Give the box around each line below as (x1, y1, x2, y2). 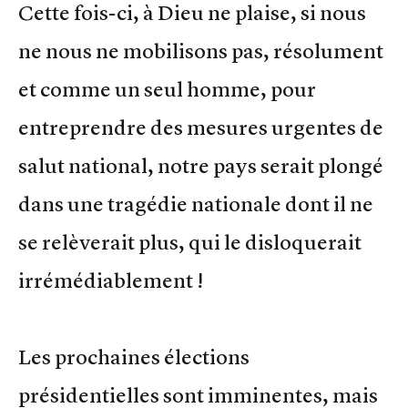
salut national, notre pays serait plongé (18, 153, 383, 179)
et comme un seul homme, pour (18, 76, 316, 103)
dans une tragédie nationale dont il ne (18, 191, 373, 218)
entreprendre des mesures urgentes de (18, 115, 383, 141)
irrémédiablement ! (18, 268, 203, 294)
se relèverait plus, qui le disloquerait (18, 229, 362, 256)
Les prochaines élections (18, 344, 250, 371)
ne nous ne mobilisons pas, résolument (18, 38, 383, 65)
